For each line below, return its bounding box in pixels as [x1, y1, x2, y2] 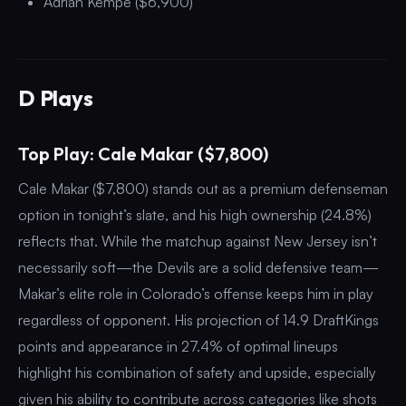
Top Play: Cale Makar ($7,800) [18, 141, 268, 165]
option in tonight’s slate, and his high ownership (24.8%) [18, 205, 372, 224]
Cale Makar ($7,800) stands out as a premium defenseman [18, 179, 388, 198]
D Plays [18, 83, 93, 111]
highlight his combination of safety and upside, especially [18, 362, 376, 382]
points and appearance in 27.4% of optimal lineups [18, 336, 338, 355]
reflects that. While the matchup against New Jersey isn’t [18, 231, 377, 250]
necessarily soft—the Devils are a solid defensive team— [18, 257, 379, 276]
